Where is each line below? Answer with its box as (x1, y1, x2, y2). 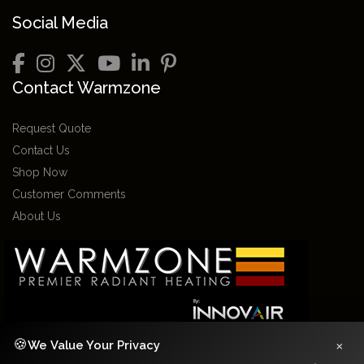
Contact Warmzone (12, 77, 161, 97)
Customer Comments (12, 187, 126, 201)
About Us (12, 209, 61, 223)
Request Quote (12, 121, 91, 135)
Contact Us (12, 143, 70, 157)
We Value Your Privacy (28, 337, 160, 352)
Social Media (12, 12, 108, 32)
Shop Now (12, 165, 67, 179)
